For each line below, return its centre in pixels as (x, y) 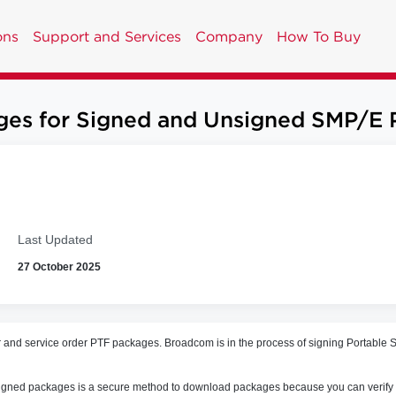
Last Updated (55, 240)
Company (229, 36)
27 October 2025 (59, 267)
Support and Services (107, 36)
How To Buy (319, 36)
